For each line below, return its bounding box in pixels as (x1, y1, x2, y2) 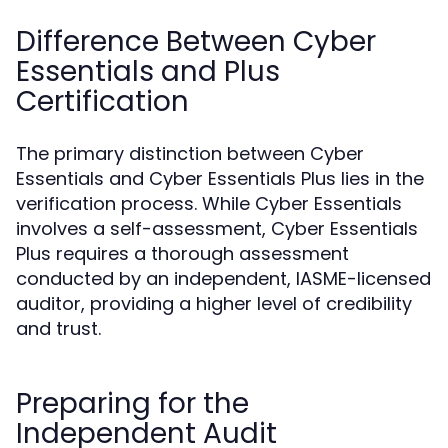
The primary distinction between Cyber (16, 141, 364, 166)
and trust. (16, 316, 101, 341)
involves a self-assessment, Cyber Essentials (16, 216, 418, 241)
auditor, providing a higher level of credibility (16, 291, 412, 316)
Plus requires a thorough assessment (16, 241, 349, 266)
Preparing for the (16, 384, 249, 423)
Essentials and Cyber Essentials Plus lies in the (16, 166, 424, 191)
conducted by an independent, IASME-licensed (16, 266, 431, 291)
